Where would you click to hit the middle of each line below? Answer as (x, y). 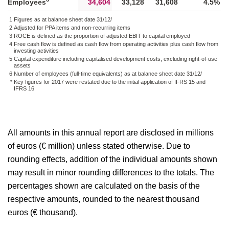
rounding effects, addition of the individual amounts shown (112, 159)
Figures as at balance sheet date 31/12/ (63, 19)
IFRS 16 (24, 88)
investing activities (36, 51)
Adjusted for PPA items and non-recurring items (72, 28)
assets (22, 65)
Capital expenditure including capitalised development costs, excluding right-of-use (116, 59)
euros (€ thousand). (43, 212)
